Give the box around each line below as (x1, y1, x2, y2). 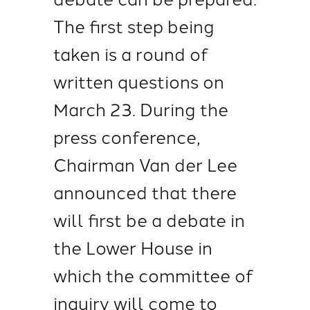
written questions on (53, 69, 224, 93)
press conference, (53, 124, 201, 149)
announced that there (53, 179, 237, 204)
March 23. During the (53, 96, 228, 121)
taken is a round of (53, 41, 208, 66)
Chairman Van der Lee (53, 152, 237, 176)
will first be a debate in (53, 207, 245, 232)
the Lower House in (53, 235, 212, 259)
